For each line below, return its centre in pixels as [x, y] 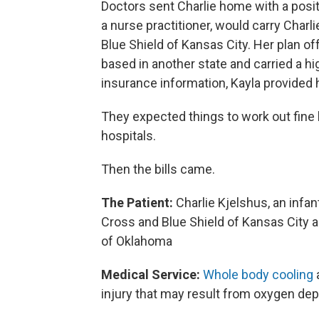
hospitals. [129, 135]
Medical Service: [151, 274]
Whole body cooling [258, 274]
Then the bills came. [158, 169]
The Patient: [137, 202]
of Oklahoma [137, 241]
